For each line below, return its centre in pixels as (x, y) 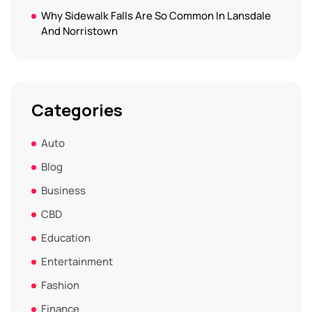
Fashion (60, 285)
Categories (77, 109)
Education (66, 237)
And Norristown (79, 31)
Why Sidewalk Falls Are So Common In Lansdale (156, 15)
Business (63, 190)
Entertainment (77, 261)
